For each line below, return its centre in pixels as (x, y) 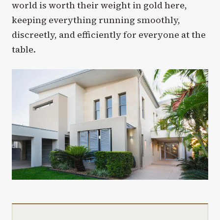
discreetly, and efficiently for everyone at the (109, 35)
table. (24, 50)
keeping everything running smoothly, (96, 20)
